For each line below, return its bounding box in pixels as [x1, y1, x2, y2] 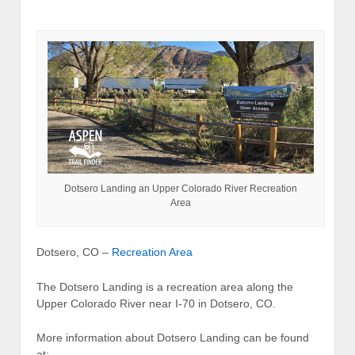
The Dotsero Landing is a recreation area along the [36, 280, 293, 293]
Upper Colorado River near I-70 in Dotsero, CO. [36, 296, 276, 310]
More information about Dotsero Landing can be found [36, 330, 309, 344]
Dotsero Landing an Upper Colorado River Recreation [63, 182, 297, 194]
